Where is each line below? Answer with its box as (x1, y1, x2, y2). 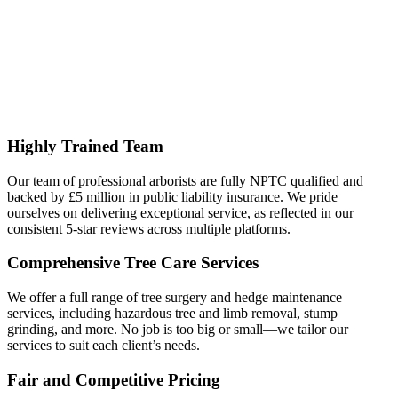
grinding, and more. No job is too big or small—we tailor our (7, 322, 348, 338)
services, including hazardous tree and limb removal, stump (7, 306, 338, 322)
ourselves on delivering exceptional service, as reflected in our (7, 204, 354, 220)
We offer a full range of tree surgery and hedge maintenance (7, 290, 342, 306)
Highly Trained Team (7, 136, 163, 155)
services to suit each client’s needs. (7, 338, 200, 354)
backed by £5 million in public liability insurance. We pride (7, 188, 338, 204)
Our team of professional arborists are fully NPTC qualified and (7, 172, 363, 188)
